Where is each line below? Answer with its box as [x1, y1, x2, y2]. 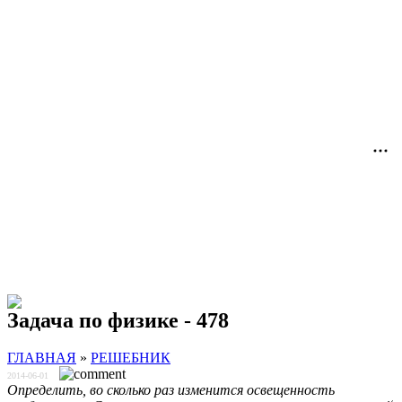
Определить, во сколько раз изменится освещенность [7, 382, 335, 398]
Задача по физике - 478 [7, 308, 229, 332]
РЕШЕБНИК [91, 350, 170, 366]
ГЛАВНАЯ [7, 350, 76, 366]
